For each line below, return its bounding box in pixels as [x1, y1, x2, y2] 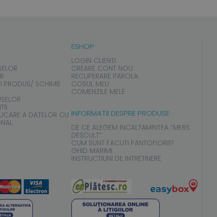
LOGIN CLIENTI [71, 56, 116, 66]
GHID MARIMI [71, 146, 112, 156]
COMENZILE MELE [71, 87, 125, 97]
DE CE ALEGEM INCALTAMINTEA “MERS [71, 123, 190, 133]
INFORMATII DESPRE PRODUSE [71, 108, 170, 119]
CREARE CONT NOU [71, 63, 133, 74]
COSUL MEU [71, 79, 109, 89]
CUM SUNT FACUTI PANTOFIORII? [71, 138, 174, 148]
